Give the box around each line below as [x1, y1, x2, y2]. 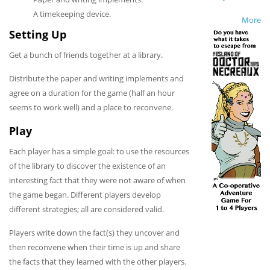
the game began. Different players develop [9, 189, 161, 201]
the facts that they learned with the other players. [9, 256, 186, 268]
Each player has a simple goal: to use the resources [9, 146, 189, 157]
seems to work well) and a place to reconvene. [9, 102, 173, 113]
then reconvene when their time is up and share [9, 242, 180, 253]
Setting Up [9, 27, 66, 42]
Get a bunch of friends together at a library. [9, 49, 163, 61]
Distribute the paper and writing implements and [9, 73, 184, 84]
